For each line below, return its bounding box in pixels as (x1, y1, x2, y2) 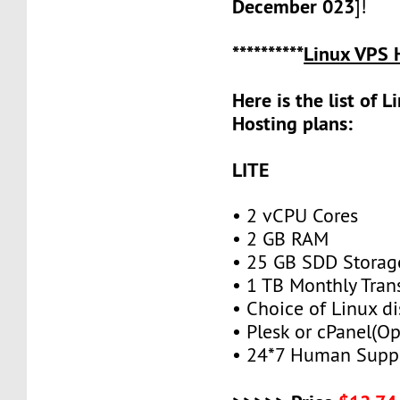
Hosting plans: (232, 110, 354, 136)
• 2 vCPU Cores (232, 203, 359, 228)
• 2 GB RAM (232, 226, 329, 251)
